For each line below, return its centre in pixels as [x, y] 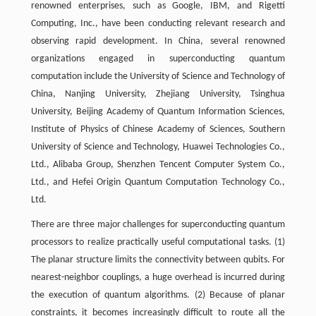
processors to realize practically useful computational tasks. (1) [158, 242]
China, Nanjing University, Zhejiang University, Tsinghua [158, 94]
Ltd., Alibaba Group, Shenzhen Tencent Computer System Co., [158, 165]
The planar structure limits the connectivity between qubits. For [158, 260]
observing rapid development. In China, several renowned [158, 41]
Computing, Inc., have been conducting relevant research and [158, 24]
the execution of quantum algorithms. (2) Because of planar [158, 295]
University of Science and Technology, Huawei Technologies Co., [158, 147]
